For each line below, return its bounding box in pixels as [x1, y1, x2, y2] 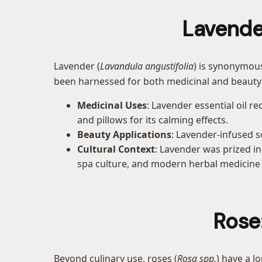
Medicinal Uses [77, 99, 147, 112]
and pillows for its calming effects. [77, 113, 228, 127]
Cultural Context [77, 143, 155, 156]
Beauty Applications [77, 128, 171, 142]
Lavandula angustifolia [100, 60, 194, 73]
